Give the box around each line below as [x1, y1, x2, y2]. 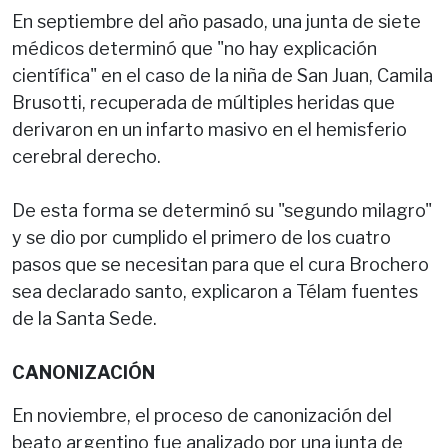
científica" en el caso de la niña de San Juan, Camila [12, 64, 433, 86]
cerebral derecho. [12, 145, 161, 167]
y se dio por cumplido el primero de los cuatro [12, 226, 391, 248]
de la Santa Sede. [12, 307, 157, 329]
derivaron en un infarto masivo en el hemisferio [12, 118, 407, 140]
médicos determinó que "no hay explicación [12, 37, 377, 59]
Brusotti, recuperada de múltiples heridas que [12, 91, 395, 113]
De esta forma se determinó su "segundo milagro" [12, 199, 432, 221]
